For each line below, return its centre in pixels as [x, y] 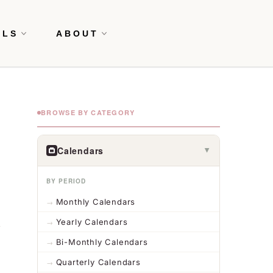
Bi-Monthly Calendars [102, 242]
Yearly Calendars [92, 222]
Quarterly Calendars [98, 262]
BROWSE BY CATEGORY [88, 113]
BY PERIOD [66, 181]
